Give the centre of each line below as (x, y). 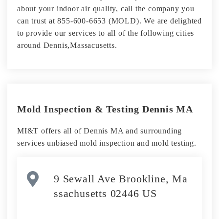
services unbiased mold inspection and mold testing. (107, 143)
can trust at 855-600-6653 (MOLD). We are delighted (109, 21)
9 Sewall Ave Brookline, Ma (121, 179)
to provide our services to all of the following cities (106, 33)
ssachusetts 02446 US (106, 193)
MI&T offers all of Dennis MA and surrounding (100, 131)
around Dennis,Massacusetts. (67, 45)
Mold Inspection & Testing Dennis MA (105, 109)
